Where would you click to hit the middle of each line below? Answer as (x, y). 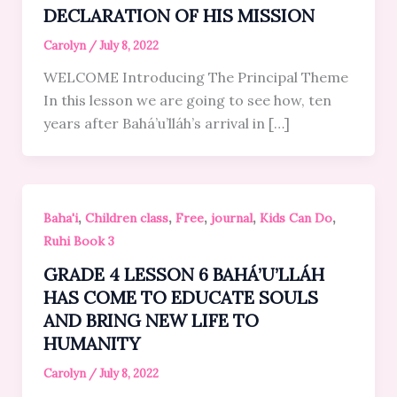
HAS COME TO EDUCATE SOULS (180, 297)
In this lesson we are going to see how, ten (187, 100)
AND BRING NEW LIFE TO (151, 320)
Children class (126, 218)
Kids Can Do (296, 218)
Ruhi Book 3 (78, 241)
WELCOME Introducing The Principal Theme (195, 77)
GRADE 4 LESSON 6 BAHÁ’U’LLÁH (183, 274)
